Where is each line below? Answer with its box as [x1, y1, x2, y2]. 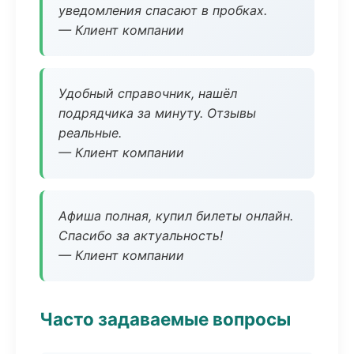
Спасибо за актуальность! [58, 228, 223, 243]
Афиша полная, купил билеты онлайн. [58, 208, 293, 224]
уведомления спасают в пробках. [58, 2, 267, 18]
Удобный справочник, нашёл [58, 85, 237, 101]
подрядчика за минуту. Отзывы [58, 105, 256, 121]
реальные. [58, 125, 122, 141]
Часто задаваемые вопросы [40, 308, 291, 330]
